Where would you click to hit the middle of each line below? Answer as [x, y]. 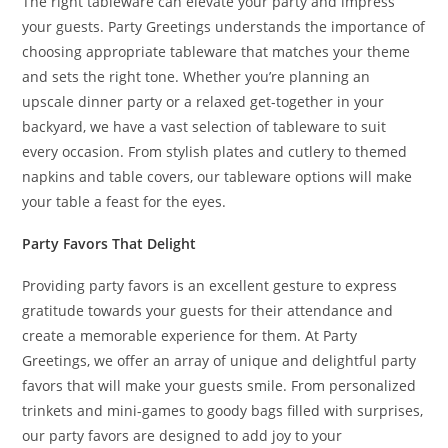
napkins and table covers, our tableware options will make [217, 176]
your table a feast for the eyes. [124, 201]
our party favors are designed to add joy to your [182, 435]
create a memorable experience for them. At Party [190, 335]
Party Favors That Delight [109, 243]
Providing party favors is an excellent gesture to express [210, 285]
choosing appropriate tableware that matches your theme [216, 51]
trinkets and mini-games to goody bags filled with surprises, [223, 410]
